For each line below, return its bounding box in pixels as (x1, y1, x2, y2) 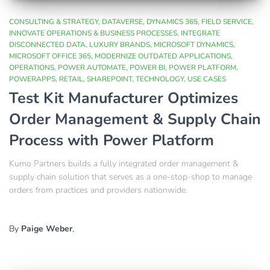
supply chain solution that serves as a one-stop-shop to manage (9, 171, 252, 183)
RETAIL (59, 74, 83, 84)
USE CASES (187, 74, 226, 84)
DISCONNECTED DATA (9, 40, 86, 50)
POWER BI (130, 63, 165, 73)
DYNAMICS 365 (146, 17, 198, 27)
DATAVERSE (102, 17, 143, 27)
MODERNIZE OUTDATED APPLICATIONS (95, 51, 231, 61)
